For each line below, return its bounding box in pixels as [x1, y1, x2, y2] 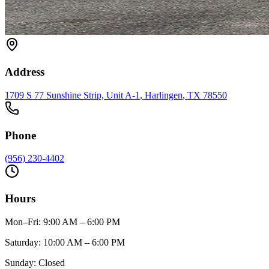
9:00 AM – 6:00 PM [43, 216, 120, 227]
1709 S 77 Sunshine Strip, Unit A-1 [5, 89, 140, 100]
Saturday [5, 237, 38, 247]
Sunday [5, 257, 34, 268]
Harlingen [145, 89, 183, 100]
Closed [38, 257, 65, 268]
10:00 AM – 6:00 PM [43, 237, 125, 247]
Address [5, 65, 44, 79]
